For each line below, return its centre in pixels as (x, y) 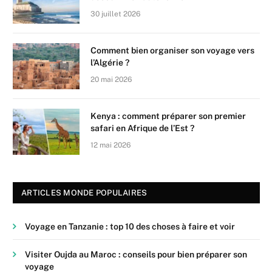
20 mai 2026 (111, 80)
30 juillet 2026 (115, 14)
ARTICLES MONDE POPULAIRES (84, 193)
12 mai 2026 (110, 145)
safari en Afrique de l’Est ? (142, 128)
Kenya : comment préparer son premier (168, 116)
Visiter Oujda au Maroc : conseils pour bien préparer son (136, 255)
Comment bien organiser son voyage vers (172, 51)
